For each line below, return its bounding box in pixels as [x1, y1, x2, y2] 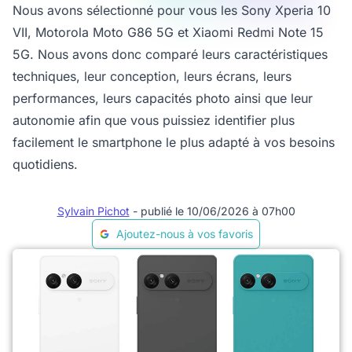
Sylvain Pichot [57, 204, 130, 218]
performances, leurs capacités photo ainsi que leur [13, 90, 313, 106]
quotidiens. [13, 156, 78, 172]
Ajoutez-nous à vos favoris [116, 227, 253, 240]
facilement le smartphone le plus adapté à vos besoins [13, 134, 335, 150]
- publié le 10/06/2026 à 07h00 [132, 204, 295, 218]
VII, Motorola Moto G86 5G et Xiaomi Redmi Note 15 [13, 24, 324, 40]
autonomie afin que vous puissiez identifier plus [13, 112, 295, 128]
